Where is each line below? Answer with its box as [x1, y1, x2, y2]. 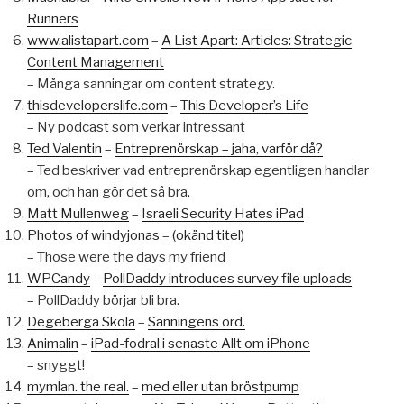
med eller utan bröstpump [142, 379, 299, 396]
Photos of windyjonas [27, 227, 160, 244]
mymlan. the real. [27, 379, 129, 396]
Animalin [27, 335, 78, 353]
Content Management [27, 54, 164, 71]
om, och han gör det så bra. [27, 184, 190, 201]
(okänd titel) [172, 227, 244, 244]
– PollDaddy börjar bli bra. [27, 292, 179, 309]
